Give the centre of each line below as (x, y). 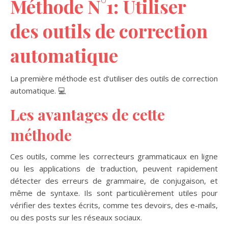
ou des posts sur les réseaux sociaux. (76, 217)
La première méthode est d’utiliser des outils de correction (114, 78)
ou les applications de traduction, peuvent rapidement (114, 168)
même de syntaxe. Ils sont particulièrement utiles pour (114, 193)
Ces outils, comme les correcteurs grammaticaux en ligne (114, 156)
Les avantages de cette (88, 115)
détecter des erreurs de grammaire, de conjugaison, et (114, 181)
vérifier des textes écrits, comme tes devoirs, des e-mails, (114, 205)
